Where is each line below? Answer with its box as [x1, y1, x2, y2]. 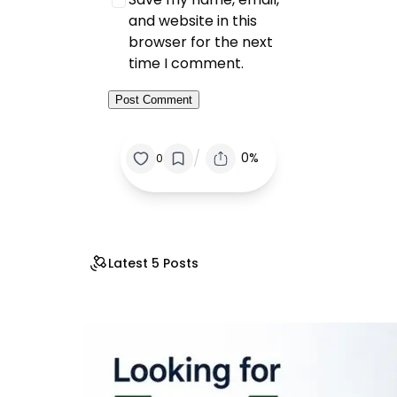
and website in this [128, 11, 258, 32]
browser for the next [128, 32, 274, 53]
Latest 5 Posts [108, 253, 199, 272]
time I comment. [128, 53, 245, 74]
